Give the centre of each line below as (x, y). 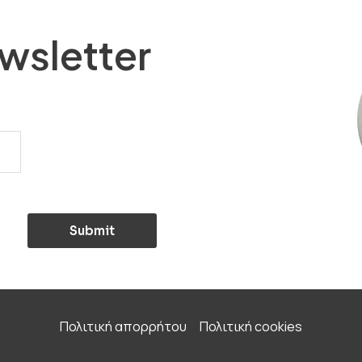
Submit (93, 231)
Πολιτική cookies (250, 327)
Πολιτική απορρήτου (123, 327)
